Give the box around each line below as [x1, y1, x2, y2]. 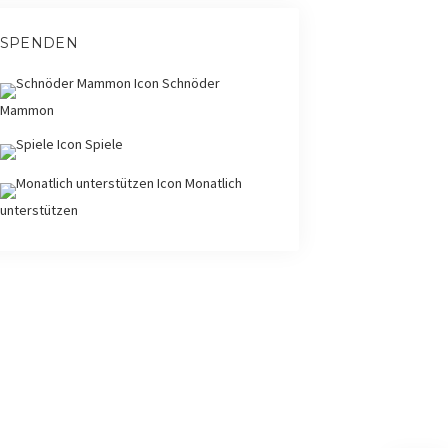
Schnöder [158, 74, 220, 93]
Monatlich [181, 174, 242, 193]
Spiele [81, 135, 123, 154]
